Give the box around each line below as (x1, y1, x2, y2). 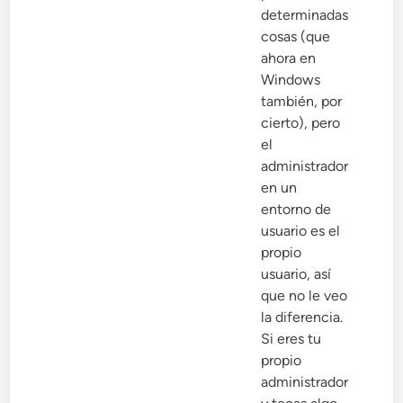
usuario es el (261, 222, 341, 240)
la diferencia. (261, 309, 344, 327)
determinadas (261, 6, 349, 24)
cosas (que (261, 28, 331, 46)
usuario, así (261, 265, 332, 283)
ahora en (261, 49, 317, 67)
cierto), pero (261, 114, 341, 132)
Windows (261, 71, 321, 89)
